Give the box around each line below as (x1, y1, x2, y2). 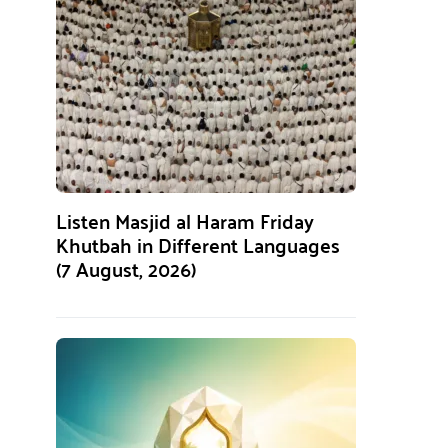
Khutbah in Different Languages (56, 226, 340, 263)
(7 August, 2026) (56, 250, 196, 287)
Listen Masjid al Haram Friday (56, 202, 314, 239)
